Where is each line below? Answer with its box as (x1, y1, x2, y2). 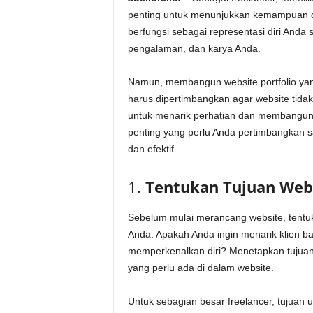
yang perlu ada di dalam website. (127, 262, 274, 274)
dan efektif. (127, 143, 177, 155)
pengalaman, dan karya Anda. (127, 43, 261, 54)
